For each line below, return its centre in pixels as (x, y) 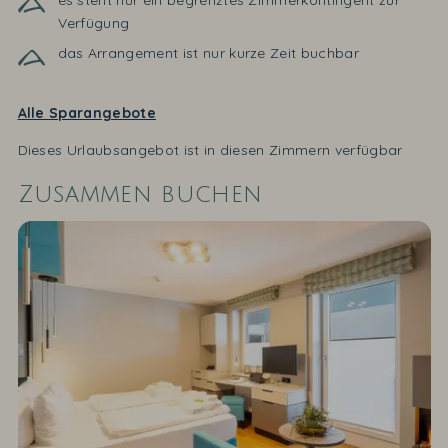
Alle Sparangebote (86, 113)
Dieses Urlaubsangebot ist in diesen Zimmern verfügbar (210, 150)
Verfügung (93, 23)
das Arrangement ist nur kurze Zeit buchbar (208, 53)
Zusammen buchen (140, 194)
